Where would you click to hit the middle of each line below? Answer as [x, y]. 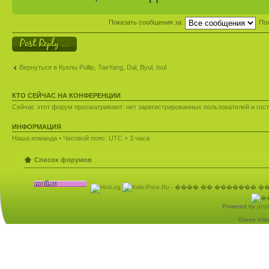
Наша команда [35, 138]
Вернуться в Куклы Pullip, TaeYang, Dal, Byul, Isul [93, 68]
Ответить [26, 40]
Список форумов [63, 160]
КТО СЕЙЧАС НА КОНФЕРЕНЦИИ [66, 95]
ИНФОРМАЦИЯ [37, 126]
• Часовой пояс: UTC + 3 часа [103, 138]
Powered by [240, 207]
